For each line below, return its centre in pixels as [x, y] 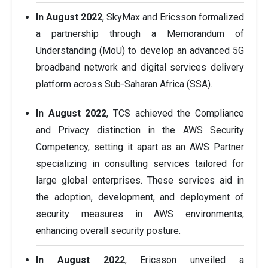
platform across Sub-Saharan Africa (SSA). [124, 84]
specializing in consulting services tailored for [140, 163]
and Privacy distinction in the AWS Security [140, 130]
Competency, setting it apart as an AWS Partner [140, 147]
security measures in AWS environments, [140, 214]
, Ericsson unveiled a [185, 260]
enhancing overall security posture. [108, 230]
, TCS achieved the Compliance [176, 113]
